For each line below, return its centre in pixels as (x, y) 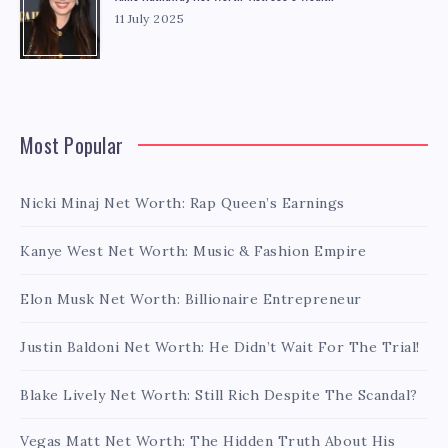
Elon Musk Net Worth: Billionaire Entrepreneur (191, 298)
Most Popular (71, 144)
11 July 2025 (149, 18)
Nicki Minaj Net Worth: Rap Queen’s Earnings (182, 202)
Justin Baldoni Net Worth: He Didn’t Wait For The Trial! (220, 346)
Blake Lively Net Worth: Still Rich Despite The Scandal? (219, 394)
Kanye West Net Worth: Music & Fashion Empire (193, 250)
